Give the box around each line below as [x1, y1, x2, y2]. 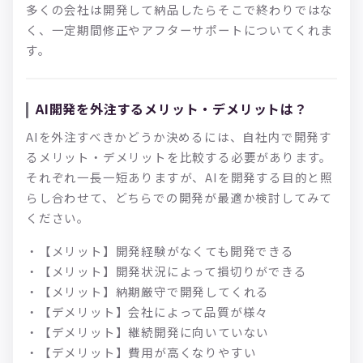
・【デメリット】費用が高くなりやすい [26, 343, 257, 361]
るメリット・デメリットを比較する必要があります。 [26, 147, 333, 165]
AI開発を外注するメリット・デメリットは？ [36, 98, 308, 118]
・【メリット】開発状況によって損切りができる [26, 262, 307, 280]
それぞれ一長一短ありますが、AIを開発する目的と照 [26, 168, 333, 186]
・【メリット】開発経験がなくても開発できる [26, 241, 294, 259]
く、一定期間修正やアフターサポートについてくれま [26, 20, 334, 38]
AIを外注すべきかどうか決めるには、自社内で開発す [26, 127, 332, 145]
